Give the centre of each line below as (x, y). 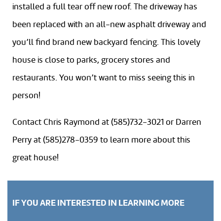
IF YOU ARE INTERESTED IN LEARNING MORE (98, 203)
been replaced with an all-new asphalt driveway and (109, 25)
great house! (36, 158)
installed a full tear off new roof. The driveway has (105, 7)
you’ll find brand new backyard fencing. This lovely (106, 42)
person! (26, 96)
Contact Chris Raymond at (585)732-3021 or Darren (107, 122)
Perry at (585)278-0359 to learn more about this (101, 140)
